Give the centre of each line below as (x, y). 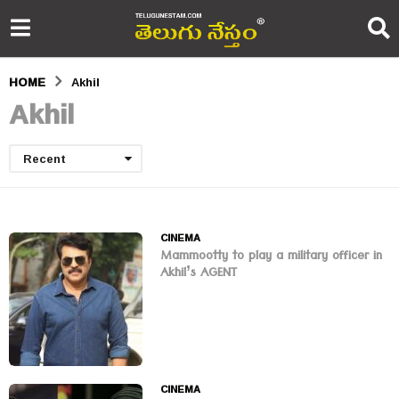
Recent (45, 159)
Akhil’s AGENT (199, 275)
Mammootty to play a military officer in (271, 258)
